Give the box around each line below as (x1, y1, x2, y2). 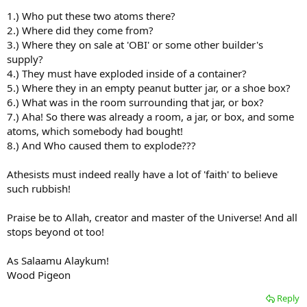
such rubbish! (7, 182, 71, 196)
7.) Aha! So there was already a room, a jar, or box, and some (7, 110, 294, 124)
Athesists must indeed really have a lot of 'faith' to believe (7, 167, 278, 182)
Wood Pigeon (7, 268, 71, 282)
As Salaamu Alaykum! (7, 254, 109, 268)
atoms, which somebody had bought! (7, 124, 183, 138)
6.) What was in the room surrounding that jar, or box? (7, 95, 264, 110)
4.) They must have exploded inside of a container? (7, 66, 247, 81)
